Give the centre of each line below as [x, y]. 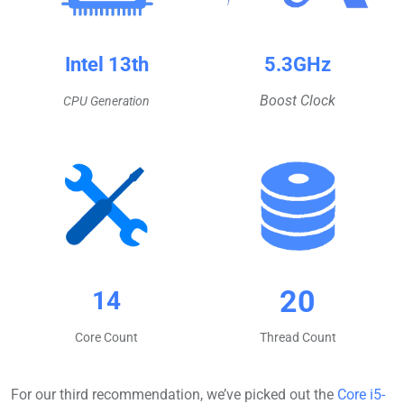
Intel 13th [106, 64]
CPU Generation [106, 101]
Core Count [106, 338]
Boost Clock [298, 100]
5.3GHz [298, 64]
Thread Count [298, 338]
